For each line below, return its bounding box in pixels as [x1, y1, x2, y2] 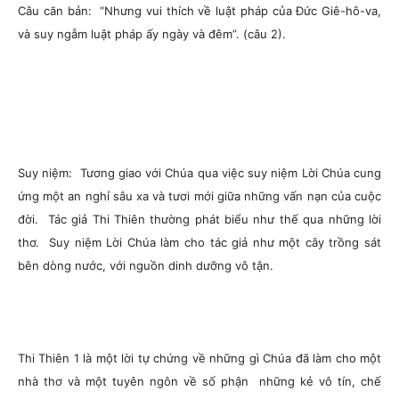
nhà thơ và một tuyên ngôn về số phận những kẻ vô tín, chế [18, 374, 381, 388]
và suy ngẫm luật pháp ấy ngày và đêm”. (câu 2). [18, 27, 286, 41]
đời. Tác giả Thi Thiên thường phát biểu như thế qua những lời [18, 212, 381, 226]
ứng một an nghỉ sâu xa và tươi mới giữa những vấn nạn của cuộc [18, 189, 381, 203]
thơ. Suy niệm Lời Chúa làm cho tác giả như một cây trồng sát [18, 235, 381, 249]
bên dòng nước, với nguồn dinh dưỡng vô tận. [18, 258, 273, 273]
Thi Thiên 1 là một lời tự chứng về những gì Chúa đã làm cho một [18, 351, 381, 365]
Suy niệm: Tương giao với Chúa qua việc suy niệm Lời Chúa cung [18, 166, 381, 180]
